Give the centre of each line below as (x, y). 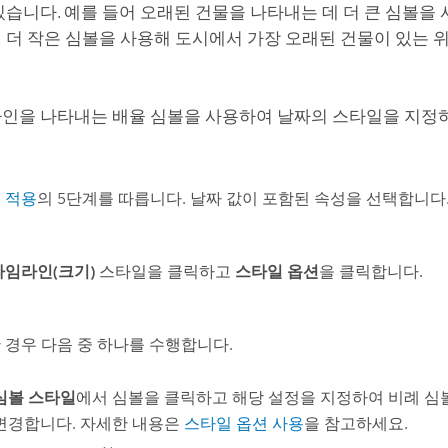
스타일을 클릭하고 (165, 272)
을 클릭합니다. (371, 272)
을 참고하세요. (355, 423)
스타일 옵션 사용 (243, 423)
